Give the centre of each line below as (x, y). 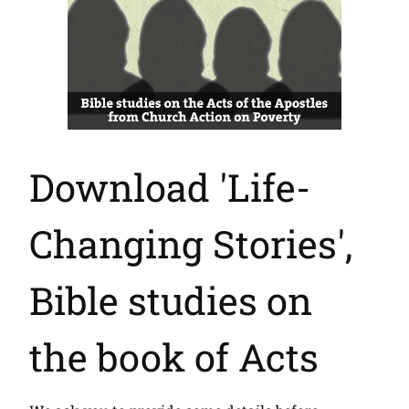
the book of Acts (174, 357)
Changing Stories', (191, 244)
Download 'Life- (170, 187)
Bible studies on (171, 300)
